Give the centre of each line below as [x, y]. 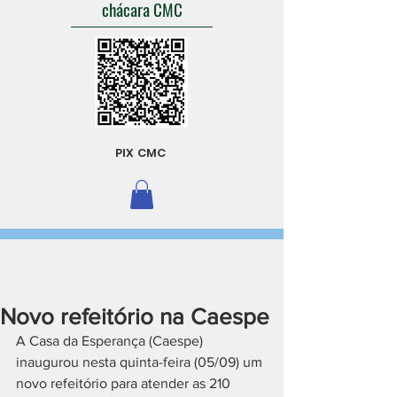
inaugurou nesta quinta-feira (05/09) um [141, 362]
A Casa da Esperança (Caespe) [111, 341]
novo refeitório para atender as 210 [125, 383]
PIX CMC [140, 153]
